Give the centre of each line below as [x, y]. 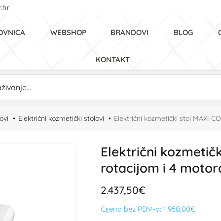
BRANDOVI [129, 32]
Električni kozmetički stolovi [61, 118]
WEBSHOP [68, 32]
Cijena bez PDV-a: [132, 209]
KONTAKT [113, 59]
